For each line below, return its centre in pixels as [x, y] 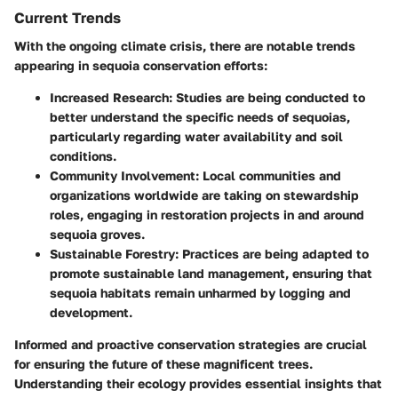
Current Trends [68, 18]
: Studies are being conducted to [267, 98]
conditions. [83, 156]
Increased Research [109, 98]
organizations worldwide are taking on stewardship [204, 195]
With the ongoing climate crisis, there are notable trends [185, 46]
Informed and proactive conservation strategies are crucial [191, 345]
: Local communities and [268, 176]
